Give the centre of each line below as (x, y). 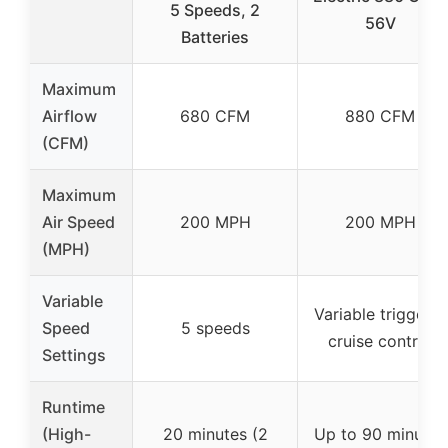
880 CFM (380, 115)
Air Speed (78, 221)
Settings (74, 354)
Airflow (69, 115)
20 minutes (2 (215, 433)
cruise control (380, 340)
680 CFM (215, 115)
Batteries (215, 36)
